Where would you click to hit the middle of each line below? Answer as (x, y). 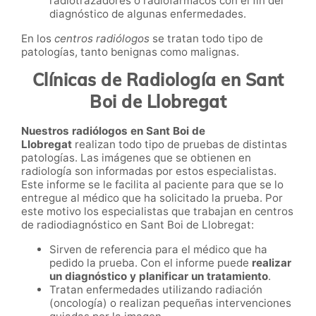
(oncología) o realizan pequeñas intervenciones (170, 303)
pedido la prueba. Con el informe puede (151, 262)
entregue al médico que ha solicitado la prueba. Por (152, 197)
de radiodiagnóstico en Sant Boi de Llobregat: (139, 224)
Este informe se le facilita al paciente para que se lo (152, 184)
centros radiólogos (103, 39)
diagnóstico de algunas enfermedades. (149, 14)
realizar (272, 262)
